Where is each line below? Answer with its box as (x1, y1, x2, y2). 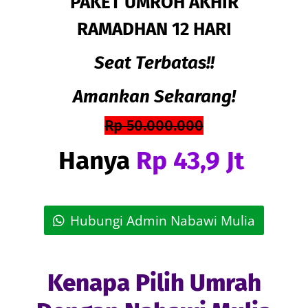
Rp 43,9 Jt (136, 145, 244, 177)
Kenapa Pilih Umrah (47, 268, 261, 298)
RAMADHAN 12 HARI (76, 19, 232, 41)
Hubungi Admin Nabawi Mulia (69, 211, 255, 230)
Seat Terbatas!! (93, 52, 214, 74)
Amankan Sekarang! (72, 86, 236, 108)
